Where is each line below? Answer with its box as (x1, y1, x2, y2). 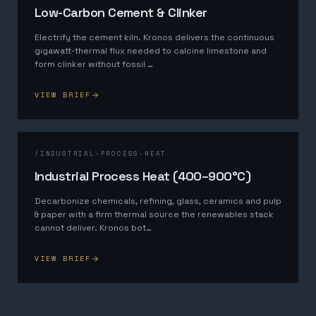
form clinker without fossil (35, 59, 147, 70)
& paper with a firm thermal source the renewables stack (35, 209, 274, 220)
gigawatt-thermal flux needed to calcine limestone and (35, 45, 267, 56)
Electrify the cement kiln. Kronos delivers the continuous (35, 32, 274, 43)
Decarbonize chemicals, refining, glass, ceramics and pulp (35, 195, 281, 207)
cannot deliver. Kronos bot (35, 222, 146, 233)
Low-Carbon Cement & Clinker (35, 4, 207, 20)
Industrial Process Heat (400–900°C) (35, 168, 251, 184)
